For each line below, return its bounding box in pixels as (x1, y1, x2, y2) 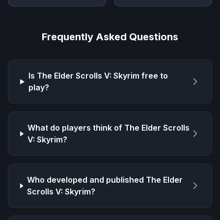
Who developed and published (27, 175, 146, 185)
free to (139, 71, 168, 81)
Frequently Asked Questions (42, 31, 178, 43)
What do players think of (27, 123, 124, 133)
